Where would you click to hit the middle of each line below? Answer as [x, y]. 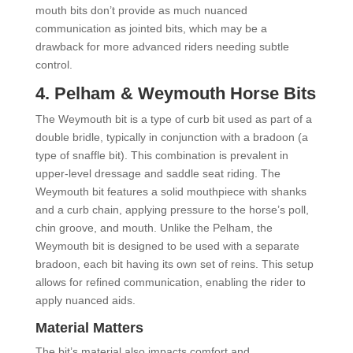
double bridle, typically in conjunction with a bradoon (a [171, 137]
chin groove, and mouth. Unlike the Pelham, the [154, 227]
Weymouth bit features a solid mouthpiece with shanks [171, 191]
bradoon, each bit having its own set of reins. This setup [174, 264]
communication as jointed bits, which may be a [151, 28]
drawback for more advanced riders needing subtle [162, 46]
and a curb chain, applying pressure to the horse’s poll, [172, 209]
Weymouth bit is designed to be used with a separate [167, 245]
